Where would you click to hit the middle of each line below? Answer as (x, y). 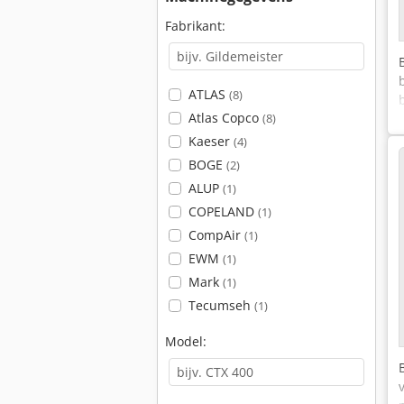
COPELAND (223, 211)
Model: (186, 341)
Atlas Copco (225, 118)
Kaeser (211, 141)
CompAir (216, 235)
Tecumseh (221, 305)
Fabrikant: (195, 26)
